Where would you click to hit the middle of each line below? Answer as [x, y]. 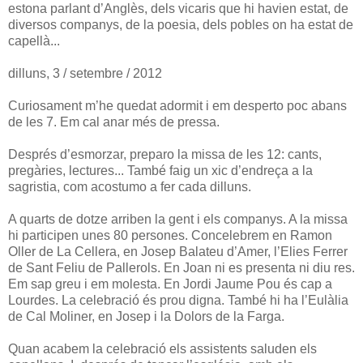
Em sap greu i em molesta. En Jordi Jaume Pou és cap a [170, 284]
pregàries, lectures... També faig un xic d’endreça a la [160, 170]
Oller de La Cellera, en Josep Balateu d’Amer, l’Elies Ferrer [178, 251]
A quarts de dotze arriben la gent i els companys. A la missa [178, 219]
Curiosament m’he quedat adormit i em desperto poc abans [177, 105]
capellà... [34, 41]
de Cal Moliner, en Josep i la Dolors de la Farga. [146, 316]
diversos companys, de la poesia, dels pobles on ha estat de [181, 24]
